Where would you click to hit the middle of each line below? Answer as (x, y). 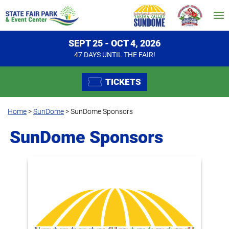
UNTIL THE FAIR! (128, 55)
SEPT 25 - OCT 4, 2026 (114, 43)
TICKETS (123, 82)
